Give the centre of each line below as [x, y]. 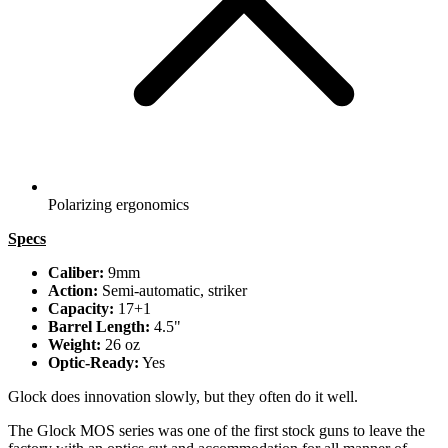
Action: [73, 291]
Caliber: [76, 273]
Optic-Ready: [93, 363]
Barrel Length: [99, 327]
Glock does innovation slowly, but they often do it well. [183, 397]
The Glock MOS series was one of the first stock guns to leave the [216, 431]
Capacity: [81, 309]
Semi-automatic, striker [172, 291]
